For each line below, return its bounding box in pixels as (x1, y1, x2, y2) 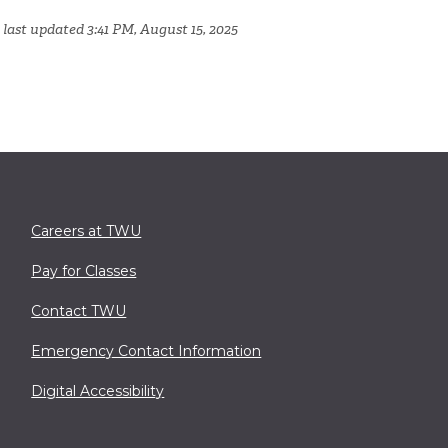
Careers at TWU (31, 221, 142, 240)
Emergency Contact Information (31, 341, 262, 360)
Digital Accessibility (31, 381, 165, 400)
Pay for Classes (31, 261, 137, 280)
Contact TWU (31, 301, 127, 320)
